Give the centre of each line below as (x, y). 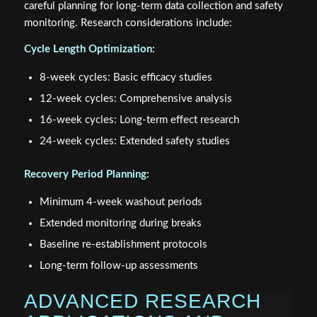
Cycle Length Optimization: (89, 49)
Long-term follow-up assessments (119, 266)
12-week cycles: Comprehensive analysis (136, 98)
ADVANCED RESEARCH (142, 301)
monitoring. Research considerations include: (128, 23)
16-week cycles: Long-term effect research (139, 120)
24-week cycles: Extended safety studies (134, 141)
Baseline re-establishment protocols (123, 245)
